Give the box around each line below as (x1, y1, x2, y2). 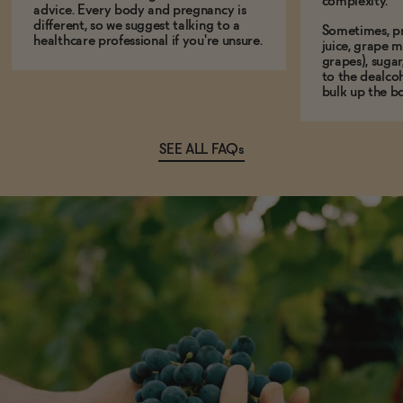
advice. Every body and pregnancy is (33, 4, 246, 18)
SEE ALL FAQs (159, 143, 244, 157)
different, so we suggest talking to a (33, 19, 240, 33)
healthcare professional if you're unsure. (33, 34, 263, 49)
